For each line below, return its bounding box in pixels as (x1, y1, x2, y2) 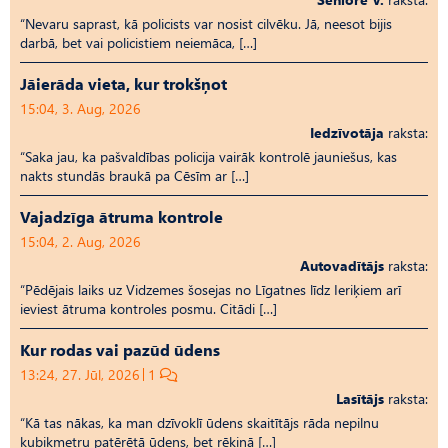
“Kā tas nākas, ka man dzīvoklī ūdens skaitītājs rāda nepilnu (20, 412, 379, 432)
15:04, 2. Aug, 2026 (20, 231, 141, 251)
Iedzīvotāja (310, 122, 384, 142)
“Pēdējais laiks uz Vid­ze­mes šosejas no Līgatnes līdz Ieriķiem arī (20, 279, 401, 299)
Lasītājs (336, 388, 384, 408)
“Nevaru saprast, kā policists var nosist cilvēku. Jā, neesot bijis (20, 13, 392, 33)
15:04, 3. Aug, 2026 (20, 98, 141, 118)
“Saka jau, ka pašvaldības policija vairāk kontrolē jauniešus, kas (20, 146, 397, 166)
